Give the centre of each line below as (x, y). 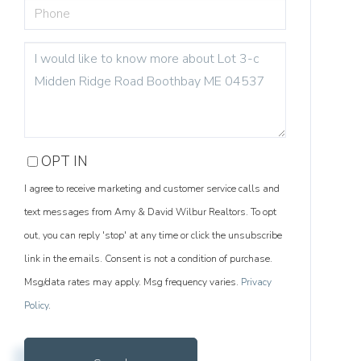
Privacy (257, 282)
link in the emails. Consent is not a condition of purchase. (149, 258)
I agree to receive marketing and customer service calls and (152, 188)
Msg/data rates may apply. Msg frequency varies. (133, 282)
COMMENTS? (56, 75)
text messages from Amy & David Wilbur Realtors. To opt (151, 212)
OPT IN (64, 161)
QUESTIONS (53, 48)
